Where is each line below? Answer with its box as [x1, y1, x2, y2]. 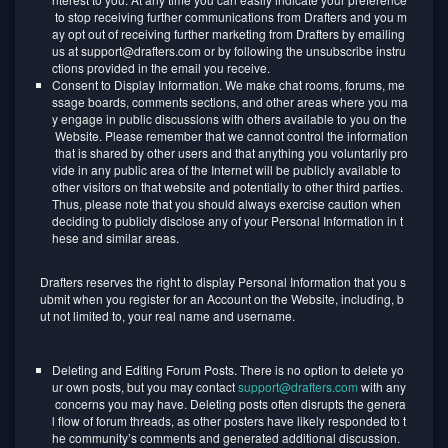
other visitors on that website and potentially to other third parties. [52, 178, 406, 195]
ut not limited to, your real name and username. [40, 307, 298, 324]
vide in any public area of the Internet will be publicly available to [52, 161, 404, 178]
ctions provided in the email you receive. [52, 59, 273, 76]
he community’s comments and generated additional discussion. [52, 429, 403, 446]
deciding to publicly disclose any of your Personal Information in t [52, 212, 403, 229]
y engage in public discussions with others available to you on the [52, 110, 407, 127]
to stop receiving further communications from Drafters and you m [52, 8, 407, 25]
